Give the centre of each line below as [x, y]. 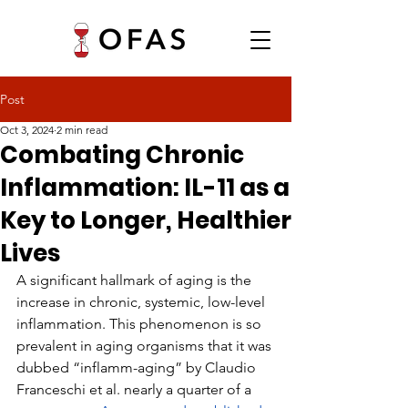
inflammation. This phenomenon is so [141, 324]
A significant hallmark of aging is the [136, 280]
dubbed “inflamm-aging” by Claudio [138, 367]
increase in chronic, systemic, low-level [143, 302]
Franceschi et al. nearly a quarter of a [136, 389]
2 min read [82, 130]
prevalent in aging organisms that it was [146, 346]
